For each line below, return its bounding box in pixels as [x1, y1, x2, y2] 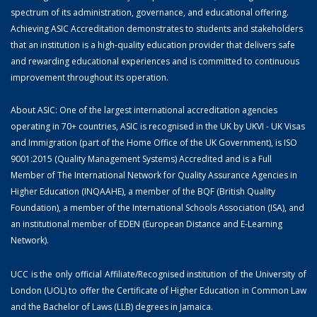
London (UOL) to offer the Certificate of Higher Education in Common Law [11, 284, 306, 296]
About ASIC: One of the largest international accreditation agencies [11, 103, 277, 116]
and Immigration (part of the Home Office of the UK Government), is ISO [11, 136, 297, 149]
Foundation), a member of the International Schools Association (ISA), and [11, 201, 304, 214]
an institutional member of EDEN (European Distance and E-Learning [11, 217, 282, 230]
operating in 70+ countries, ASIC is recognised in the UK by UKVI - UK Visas [11, 120, 305, 132]
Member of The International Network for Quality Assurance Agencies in [11, 168, 297, 181]
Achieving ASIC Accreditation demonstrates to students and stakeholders [11, 22, 303, 35]
